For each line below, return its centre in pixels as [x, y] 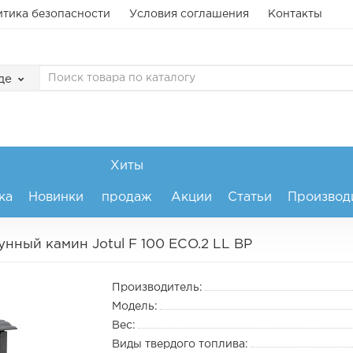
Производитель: [157, 288]
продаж [127, 197]
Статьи [249, 197]
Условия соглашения [189, 14]
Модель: [134, 307]
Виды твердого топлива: [180, 344]
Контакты [295, 14]
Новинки [56, 197]
